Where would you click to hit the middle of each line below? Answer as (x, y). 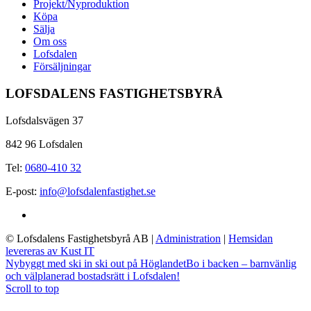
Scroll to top (32, 288)
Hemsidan (251, 238)
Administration (188, 238)
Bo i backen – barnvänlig (241, 263)
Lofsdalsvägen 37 (44, 120)
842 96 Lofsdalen (44, 144)
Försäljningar (62, 67)
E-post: (23, 191)
